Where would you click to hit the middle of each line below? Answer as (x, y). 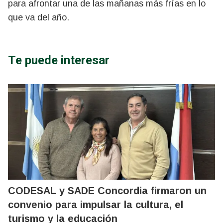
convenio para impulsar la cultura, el (96, 204)
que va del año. (39, 17)
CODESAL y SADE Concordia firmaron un (107, 190)
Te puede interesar (59, 60)
